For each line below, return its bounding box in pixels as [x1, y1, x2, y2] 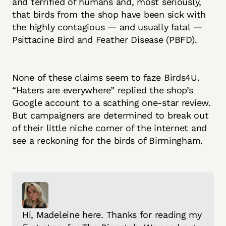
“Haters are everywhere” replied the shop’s [12, 84, 193, 95]
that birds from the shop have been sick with [12, 9, 206, 20]
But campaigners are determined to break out [12, 109, 209, 121]
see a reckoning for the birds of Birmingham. [12, 135, 203, 146]
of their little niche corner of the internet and [12, 122, 207, 133]
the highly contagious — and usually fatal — [12, 21, 202, 32]
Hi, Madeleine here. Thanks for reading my [22, 209, 202, 220]
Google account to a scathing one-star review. [12, 97, 211, 108]
